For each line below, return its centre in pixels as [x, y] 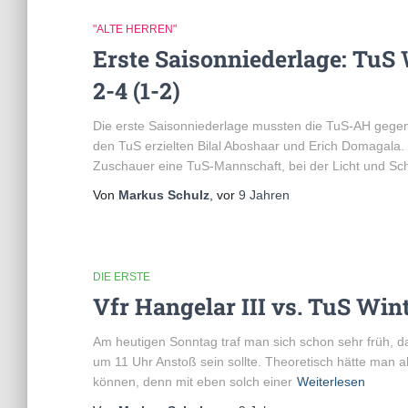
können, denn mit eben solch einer [193, 382]
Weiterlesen [331, 382]
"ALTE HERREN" [135, 29]
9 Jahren [264, 195]
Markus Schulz [164, 195]
